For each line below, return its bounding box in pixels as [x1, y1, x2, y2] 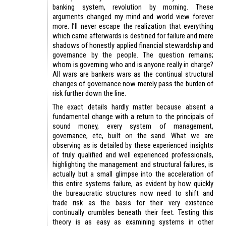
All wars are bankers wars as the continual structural [52, 69, 213, 79]
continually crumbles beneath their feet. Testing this [52, 207, 213, 217]
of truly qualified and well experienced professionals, [52, 150, 213, 159]
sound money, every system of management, [52, 121, 213, 131]
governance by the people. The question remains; [52, 50, 213, 60]
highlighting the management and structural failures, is [52, 159, 213, 169]
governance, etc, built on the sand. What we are [52, 131, 213, 140]
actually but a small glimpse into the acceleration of [52, 169, 213, 179]
